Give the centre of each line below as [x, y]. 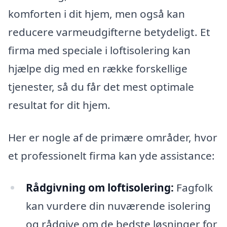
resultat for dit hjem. [59, 105]
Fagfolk [193, 188]
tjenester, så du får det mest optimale [101, 87]
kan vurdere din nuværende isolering [118, 206]
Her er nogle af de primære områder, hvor [113, 137]
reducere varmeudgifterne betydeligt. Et [109, 32]
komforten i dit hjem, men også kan [97, 14]
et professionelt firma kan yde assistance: [111, 155]
